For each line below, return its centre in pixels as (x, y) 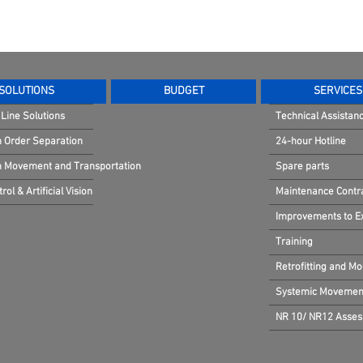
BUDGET (184, 91)
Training (294, 242)
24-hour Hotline (311, 142)
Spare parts (302, 167)
